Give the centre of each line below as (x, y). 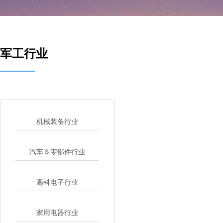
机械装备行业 (57, 122)
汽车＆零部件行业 (57, 152)
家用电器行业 (57, 213)
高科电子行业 (57, 182)
